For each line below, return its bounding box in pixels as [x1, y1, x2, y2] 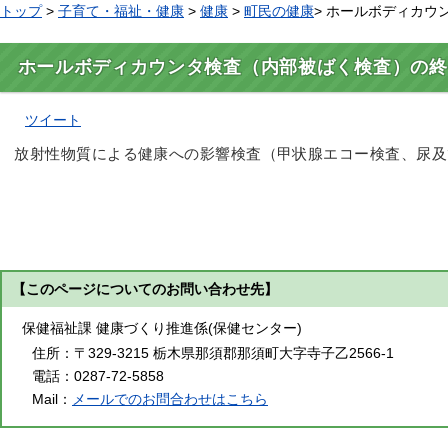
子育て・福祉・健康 [58, 3, 184, 19]
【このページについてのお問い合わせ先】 [12, 280, 278, 297]
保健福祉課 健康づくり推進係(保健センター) [22, 319, 302, 336]
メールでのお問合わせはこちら [72, 390, 268, 407]
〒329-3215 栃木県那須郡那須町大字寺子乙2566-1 [74, 344, 394, 361]
